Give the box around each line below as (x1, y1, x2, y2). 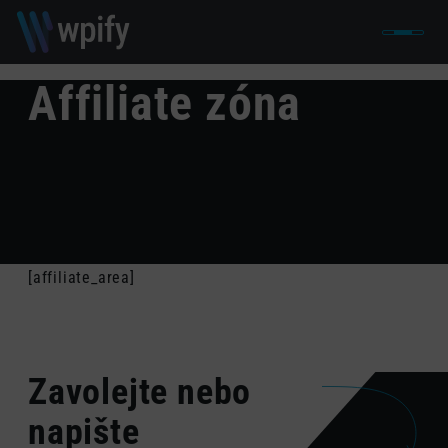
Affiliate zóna (28, 75, 302, 132)
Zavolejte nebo (28, 371, 252, 413)
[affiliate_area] (28, 268, 135, 287)
